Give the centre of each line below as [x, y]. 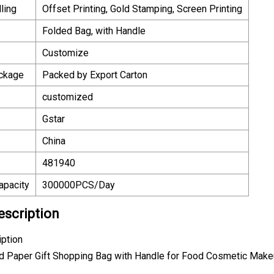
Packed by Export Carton [95, 75]
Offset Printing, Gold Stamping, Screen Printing [142, 9]
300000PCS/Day [79, 185]
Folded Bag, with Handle [94, 31]
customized [68, 97]
